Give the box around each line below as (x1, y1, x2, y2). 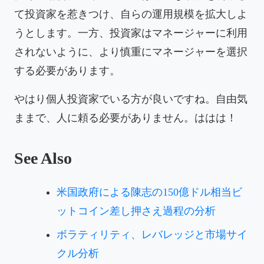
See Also (14, 148, 72, 167)
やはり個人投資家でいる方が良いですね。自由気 (14, 93, 247, 105)
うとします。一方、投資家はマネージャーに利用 (14, 27, 247, 39)
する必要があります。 (14, 64, 120, 77)
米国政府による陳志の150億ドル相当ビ (57, 186, 242, 198)
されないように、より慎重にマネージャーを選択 (14, 45, 247, 58)
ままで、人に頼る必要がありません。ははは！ (14, 111, 237, 124)
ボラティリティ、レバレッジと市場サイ (57, 228, 247, 240)
